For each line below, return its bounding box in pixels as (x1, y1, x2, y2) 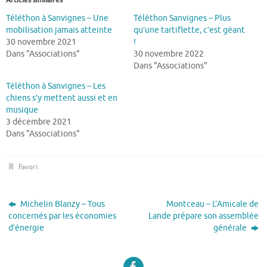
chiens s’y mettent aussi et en (6, 92, 117, 103)
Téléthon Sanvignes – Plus (133, 13, 231, 23)
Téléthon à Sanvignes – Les (6, 80, 105, 91)
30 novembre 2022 (133, 48, 204, 59)
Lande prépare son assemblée (148, 211, 259, 222)
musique (6, 104, 38, 115)
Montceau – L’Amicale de (166, 199, 259, 210)
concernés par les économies (8, 211, 117, 222)
